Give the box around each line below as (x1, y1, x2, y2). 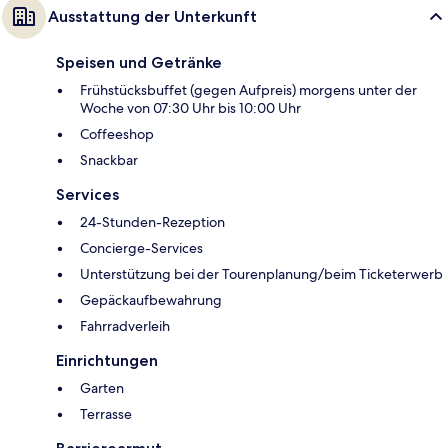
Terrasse (80, 405, 132, 424)
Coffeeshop (80, 125, 154, 144)
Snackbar (80, 151, 138, 170)
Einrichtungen (56, 351, 158, 371)
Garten (80, 379, 124, 398)
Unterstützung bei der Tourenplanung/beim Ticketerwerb (80, 265, 443, 284)
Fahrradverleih (80, 317, 170, 336)
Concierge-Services (80, 239, 203, 258)
